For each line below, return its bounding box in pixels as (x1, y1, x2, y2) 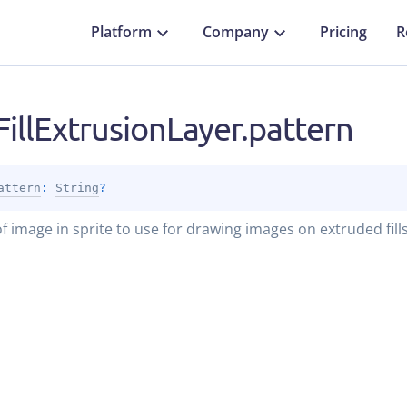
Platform (91, 22, 152, 43)
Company (203, 22, 269, 43)
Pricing (320, 22, 367, 43)
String (55, 181, 99, 194)
